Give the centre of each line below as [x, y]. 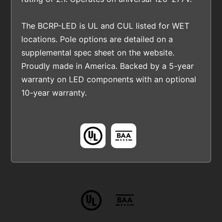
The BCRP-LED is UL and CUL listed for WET [106, 26]
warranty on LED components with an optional [109, 79]
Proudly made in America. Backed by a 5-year [108, 66]
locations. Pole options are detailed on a [97, 39]
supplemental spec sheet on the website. [98, 52]
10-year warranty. [54, 92]
